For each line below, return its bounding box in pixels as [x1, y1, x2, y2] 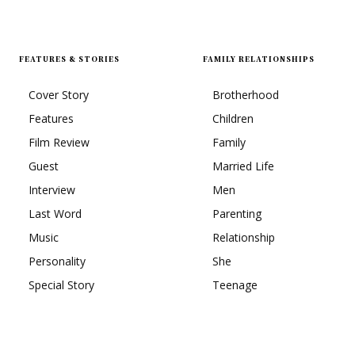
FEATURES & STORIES [19, 53, 120, 64]
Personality [29, 253, 86, 269]
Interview [29, 181, 75, 197]
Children [212, 110, 254, 126]
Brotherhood [212, 86, 279, 102]
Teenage [212, 277, 258, 292]
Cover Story [29, 86, 89, 102]
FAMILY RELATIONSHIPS [203, 53, 315, 64]
